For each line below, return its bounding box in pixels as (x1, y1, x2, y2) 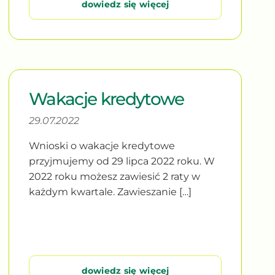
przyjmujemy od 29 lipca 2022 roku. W (29, 155, 215, 167)
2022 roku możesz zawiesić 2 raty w (29, 170, 201, 182)
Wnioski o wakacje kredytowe (29, 139, 176, 152)
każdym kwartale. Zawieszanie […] (29, 185, 192, 198)
